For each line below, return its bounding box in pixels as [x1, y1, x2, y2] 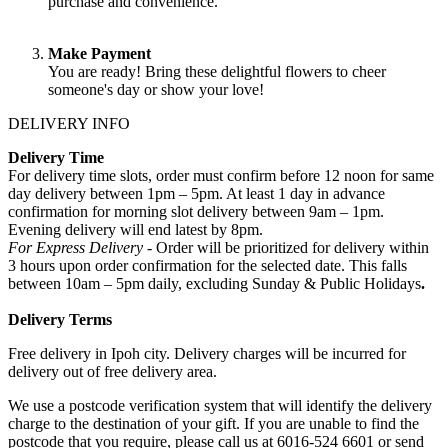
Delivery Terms [8, 310, 112, 328]
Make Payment [48, 44, 151, 62]
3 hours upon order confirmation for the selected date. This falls [8, 256, 407, 274]
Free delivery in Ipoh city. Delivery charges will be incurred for [8, 344, 406, 362]
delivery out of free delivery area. [8, 362, 217, 380]
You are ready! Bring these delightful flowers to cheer [48, 62, 386, 80]
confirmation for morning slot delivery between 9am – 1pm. [8, 202, 384, 220]
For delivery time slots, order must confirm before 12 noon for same [8, 166, 434, 184]
